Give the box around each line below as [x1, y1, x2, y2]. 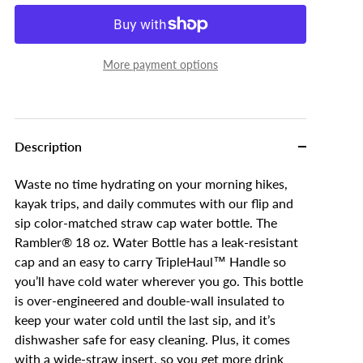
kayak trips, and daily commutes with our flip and [15, 195, 293, 211]
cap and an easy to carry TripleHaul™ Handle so [15, 254, 286, 269]
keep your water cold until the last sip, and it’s [15, 312, 275, 327]
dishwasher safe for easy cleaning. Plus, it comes [15, 331, 290, 347]
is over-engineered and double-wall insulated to [15, 293, 284, 308]
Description [15, 139, 82, 154]
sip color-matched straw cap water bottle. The [15, 215, 277, 230]
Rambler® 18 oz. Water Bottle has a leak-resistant [15, 234, 298, 250]
